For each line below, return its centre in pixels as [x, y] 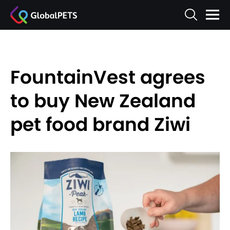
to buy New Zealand [103, 101]
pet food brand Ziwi [100, 124]
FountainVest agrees [108, 77]
